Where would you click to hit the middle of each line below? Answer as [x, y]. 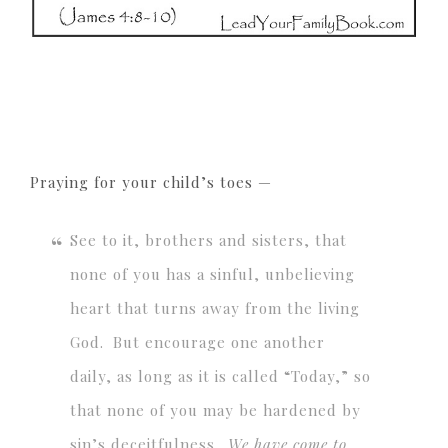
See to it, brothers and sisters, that [208, 239]
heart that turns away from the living [215, 307]
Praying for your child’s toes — [151, 181]
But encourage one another [219, 341]
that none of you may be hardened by [215, 409]
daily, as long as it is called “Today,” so [220, 375]
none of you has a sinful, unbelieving [212, 273]
